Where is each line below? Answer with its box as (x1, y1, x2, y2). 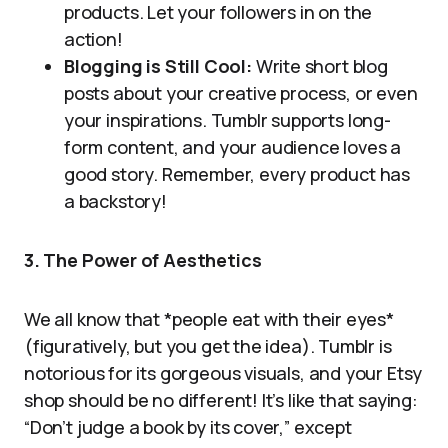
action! (64, 27, 123, 51)
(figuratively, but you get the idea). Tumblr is (24, 334, 392, 358)
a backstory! (64, 189, 167, 213)
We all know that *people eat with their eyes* (24, 307, 394, 331)
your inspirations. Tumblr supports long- (64, 108, 391, 132)
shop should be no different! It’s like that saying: (24, 388, 418, 412)
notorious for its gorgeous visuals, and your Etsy (24, 361, 423, 385)
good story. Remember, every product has (64, 162, 410, 186)
